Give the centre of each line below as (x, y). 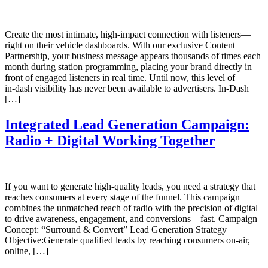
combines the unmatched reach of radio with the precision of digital (131, 208)
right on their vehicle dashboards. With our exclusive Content (120, 45)
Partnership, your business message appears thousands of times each (133, 56)
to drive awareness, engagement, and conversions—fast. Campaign (131, 219)
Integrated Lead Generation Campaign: (127, 125)
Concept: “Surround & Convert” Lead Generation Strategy (116, 230)
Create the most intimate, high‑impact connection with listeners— (128, 35)
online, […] (27, 251)
